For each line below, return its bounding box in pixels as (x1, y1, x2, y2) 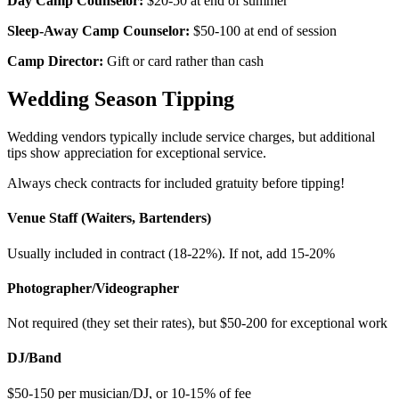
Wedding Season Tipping (7, 87, 234, 111)
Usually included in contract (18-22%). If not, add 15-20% (7, 245, 335, 261)
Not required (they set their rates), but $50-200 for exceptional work (7, 315, 387, 331)
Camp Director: (7, 53, 103, 69)
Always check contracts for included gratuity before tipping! (7, 175, 345, 191)
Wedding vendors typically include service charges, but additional (7, 128, 375, 144)
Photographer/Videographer (7, 280, 179, 296)
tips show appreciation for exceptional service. (7, 144, 266, 160)
